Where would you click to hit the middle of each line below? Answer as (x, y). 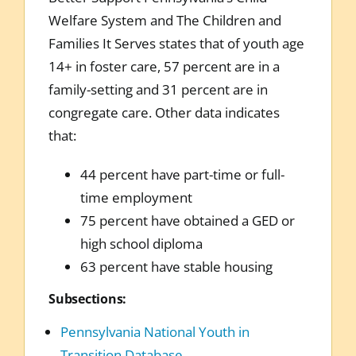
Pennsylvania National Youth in (155, 331)
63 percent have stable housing (176, 266)
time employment (136, 197)
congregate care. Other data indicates (164, 112)
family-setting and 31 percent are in (158, 89)
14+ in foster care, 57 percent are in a (164, 66)
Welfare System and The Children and (164, 20)
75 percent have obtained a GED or (187, 220)
